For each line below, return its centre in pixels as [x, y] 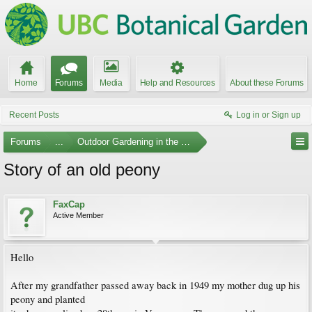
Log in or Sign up [268, 115]
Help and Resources [177, 83]
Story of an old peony [82, 170]
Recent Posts [34, 115]
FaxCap [69, 204]
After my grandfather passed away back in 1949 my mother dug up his [155, 285]
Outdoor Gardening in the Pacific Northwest [165, 142]
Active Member [78, 215]
